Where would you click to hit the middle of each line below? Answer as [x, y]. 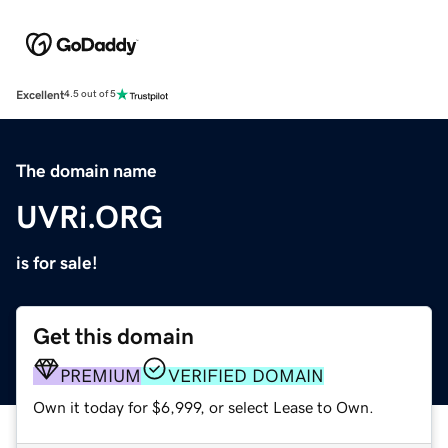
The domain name [86, 170]
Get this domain [113, 336]
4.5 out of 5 [90, 94]
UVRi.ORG [89, 216]
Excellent [40, 94]
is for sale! [57, 262]
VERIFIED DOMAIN [246, 375]
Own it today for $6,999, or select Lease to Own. [203, 406]
